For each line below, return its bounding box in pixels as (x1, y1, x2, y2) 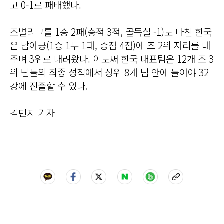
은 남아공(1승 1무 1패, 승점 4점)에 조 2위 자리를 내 (10, 38, 210, 52)
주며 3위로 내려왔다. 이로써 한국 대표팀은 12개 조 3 (10, 52, 214, 66)
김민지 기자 (10, 106, 55, 120)
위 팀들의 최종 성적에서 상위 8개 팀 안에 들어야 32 (10, 65, 209, 79)
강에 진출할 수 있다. (10, 79, 88, 93)
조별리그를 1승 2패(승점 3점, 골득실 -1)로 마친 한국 (10, 25, 212, 39)
